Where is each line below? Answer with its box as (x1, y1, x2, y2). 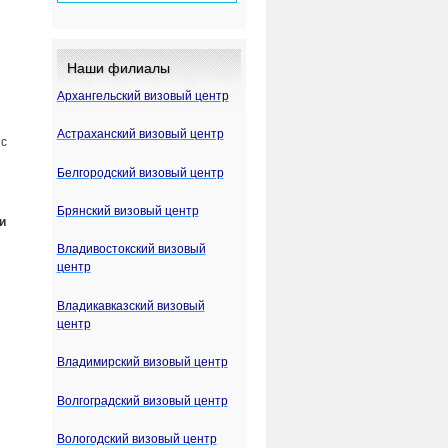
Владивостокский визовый (56, 242, 206, 257)
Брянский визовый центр (56, 203, 199, 218)
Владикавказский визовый (56, 298, 205, 313)
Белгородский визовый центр (56, 165, 224, 180)
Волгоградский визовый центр (56, 393, 228, 408)
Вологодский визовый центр (56, 431, 217, 446)
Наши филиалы (66, 59, 170, 76)
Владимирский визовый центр (56, 355, 228, 370)
